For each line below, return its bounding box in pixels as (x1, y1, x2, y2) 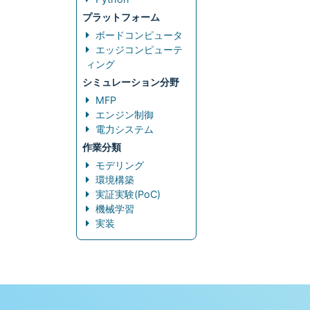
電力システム (95, 123, 154, 135)
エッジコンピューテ (95, 44, 183, 55)
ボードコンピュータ (95, 29, 183, 41)
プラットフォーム (82, 11, 160, 23)
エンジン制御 (95, 109, 154, 120)
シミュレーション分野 (82, 76, 179, 88)
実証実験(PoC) (95, 188, 161, 200)
